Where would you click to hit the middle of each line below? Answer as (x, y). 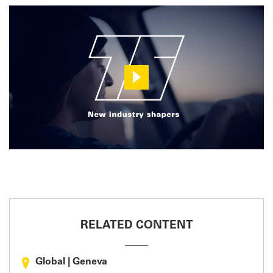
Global (50, 262)
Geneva (90, 262)
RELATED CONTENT (136, 225)
